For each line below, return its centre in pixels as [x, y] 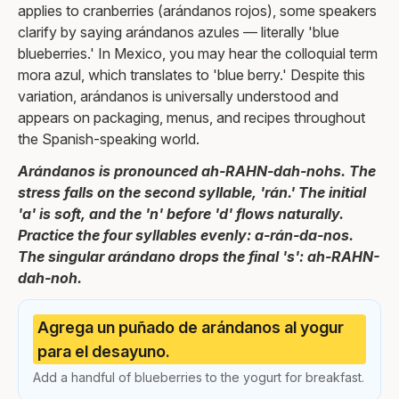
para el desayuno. [103, 351]
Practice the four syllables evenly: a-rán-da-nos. [186, 235]
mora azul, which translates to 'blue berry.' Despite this [191, 75]
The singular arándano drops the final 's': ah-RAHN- [199, 256]
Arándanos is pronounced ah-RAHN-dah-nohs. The [197, 171]
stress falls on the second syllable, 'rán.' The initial [192, 192]
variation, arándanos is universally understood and [178, 96]
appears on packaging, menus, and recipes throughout [191, 118]
